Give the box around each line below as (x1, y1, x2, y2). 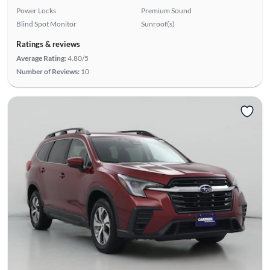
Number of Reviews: (16, 66, 80, 76)
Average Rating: (16, 53, 66, 63)
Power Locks (16, 5, 56, 15)
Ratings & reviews (16, 39, 80, 49)
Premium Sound (141, 5, 192, 15)
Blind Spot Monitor (16, 19, 77, 28)
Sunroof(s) (141, 19, 175, 28)
